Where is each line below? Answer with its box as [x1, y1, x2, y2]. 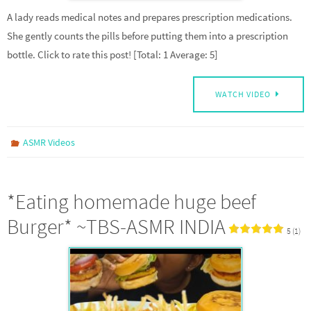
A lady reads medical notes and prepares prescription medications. [7, 10, 292, 24]
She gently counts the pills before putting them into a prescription [7, 28, 288, 42]
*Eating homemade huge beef [7, 188, 256, 215]
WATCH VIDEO [215, 89, 271, 100]
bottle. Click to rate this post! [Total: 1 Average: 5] [7, 47, 218, 61]
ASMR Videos [23, 136, 76, 149]
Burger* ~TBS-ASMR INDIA [7, 213, 226, 240]
